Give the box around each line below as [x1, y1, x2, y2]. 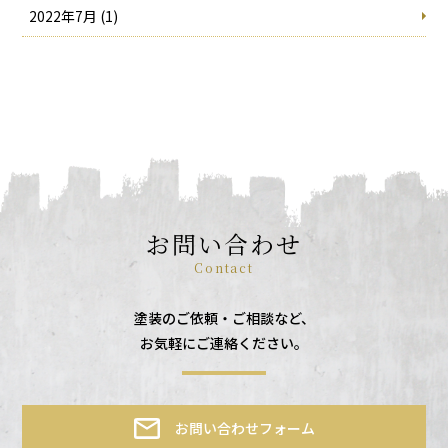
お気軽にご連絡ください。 [140, 332, 308, 353]
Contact [193, 258, 255, 276]
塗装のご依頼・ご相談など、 [133, 307, 315, 328]
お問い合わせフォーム [175, 417, 315, 438]
